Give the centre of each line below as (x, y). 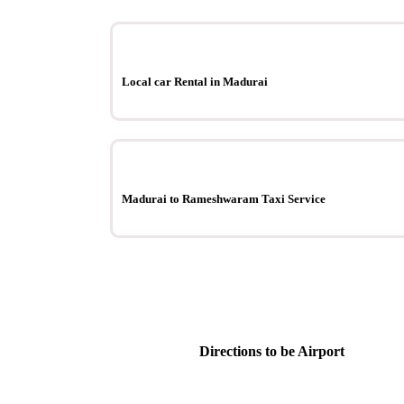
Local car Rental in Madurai (195, 81)
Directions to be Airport (272, 352)
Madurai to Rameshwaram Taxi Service (224, 199)
